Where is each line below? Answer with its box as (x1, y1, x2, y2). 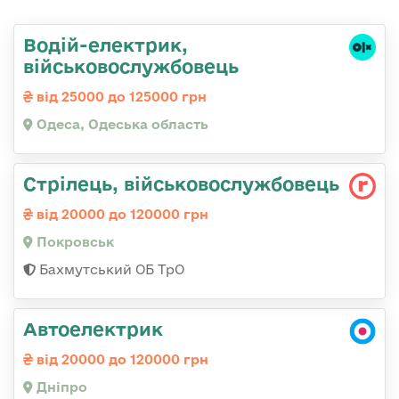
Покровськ (33, 233, 114, 249)
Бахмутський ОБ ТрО (36, 261, 184, 277)
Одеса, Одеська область (33, 116, 208, 132)
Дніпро (33, 379, 87, 395)
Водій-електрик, (23, 33, 188, 55)
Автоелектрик (23, 317, 163, 339)
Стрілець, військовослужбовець (23, 172, 339, 194)
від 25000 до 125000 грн (33, 88, 207, 104)
